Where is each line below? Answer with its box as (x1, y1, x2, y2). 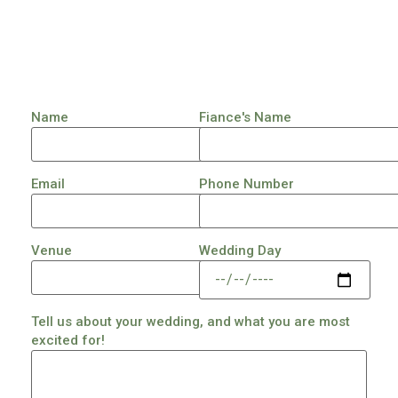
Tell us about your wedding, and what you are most (31, 314, 350, 330)
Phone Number (199, 176, 294, 193)
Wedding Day (199, 243, 281, 259)
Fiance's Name (199, 109, 291, 126)
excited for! (31, 332, 105, 349)
